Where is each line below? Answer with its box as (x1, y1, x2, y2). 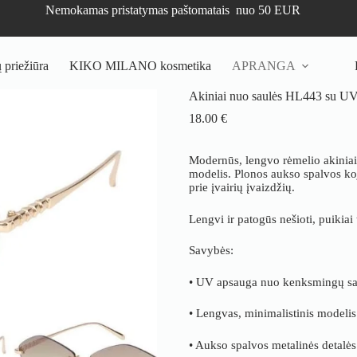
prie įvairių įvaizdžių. (189, 181, 296, 194)
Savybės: (189, 244, 234, 257)
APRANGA (231, 59, 296, 73)
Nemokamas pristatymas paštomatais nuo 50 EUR (45, 3, 301, 17)
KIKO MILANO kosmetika (69, 59, 211, 73)
